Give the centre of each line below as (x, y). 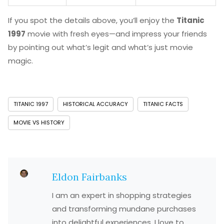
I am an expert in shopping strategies (122, 195)
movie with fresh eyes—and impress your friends (116, 34)
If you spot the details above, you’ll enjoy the (92, 20)
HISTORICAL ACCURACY (95, 104)
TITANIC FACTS (163, 104)
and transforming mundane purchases (124, 209)
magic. (20, 61)
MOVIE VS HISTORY (39, 122)
